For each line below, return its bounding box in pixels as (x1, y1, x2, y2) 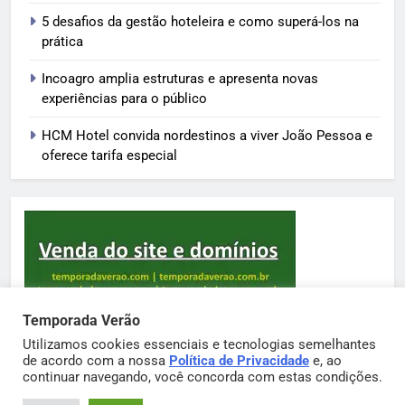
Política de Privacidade (169, 353, 309, 369)
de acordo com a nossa (23, 353, 169, 369)
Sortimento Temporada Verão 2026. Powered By (46, 360, 359, 378)
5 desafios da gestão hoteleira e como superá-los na (42, 13, 359, 30)
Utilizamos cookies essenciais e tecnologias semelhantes (23, 336, 376, 353)
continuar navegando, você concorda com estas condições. (23, 369, 382, 385)
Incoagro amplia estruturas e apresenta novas (42, 70, 318, 87)
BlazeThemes (160, 381, 241, 397)
